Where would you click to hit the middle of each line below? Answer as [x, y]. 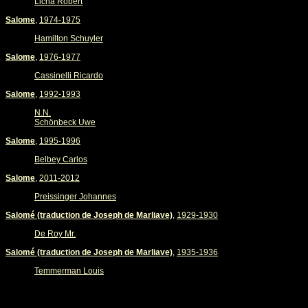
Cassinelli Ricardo [69, 76]
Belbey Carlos [61, 159]
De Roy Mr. [55, 234]
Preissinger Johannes [75, 197]
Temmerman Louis [69, 271]
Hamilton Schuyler [69, 38]
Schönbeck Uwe [65, 122]
